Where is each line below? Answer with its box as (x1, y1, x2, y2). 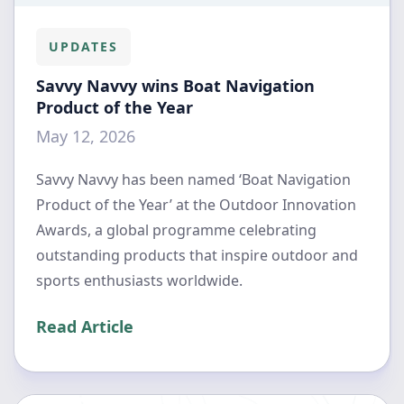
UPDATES (49, 38, 118, 56)
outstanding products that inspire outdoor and (36, 245, 358, 266)
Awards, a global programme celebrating (36, 220, 317, 241)
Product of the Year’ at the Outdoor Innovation (36, 195, 356, 216)
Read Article (36, 316, 133, 338)
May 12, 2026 (36, 125, 135, 148)
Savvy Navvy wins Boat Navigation (36, 75, 315, 97)
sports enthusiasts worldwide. (36, 271, 243, 291)
